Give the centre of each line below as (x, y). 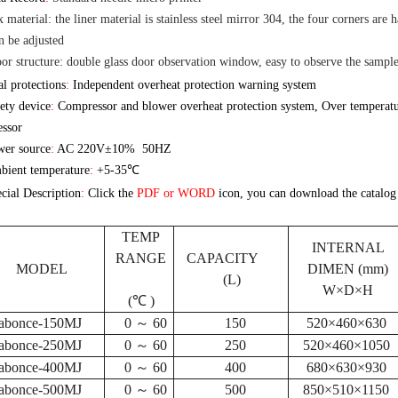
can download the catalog (333, 194)
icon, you (244, 194)
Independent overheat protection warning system (195, 85)
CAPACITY (221, 259)
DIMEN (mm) (348, 269)
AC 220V (81, 149)
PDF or (155, 194)
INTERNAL (348, 248)
